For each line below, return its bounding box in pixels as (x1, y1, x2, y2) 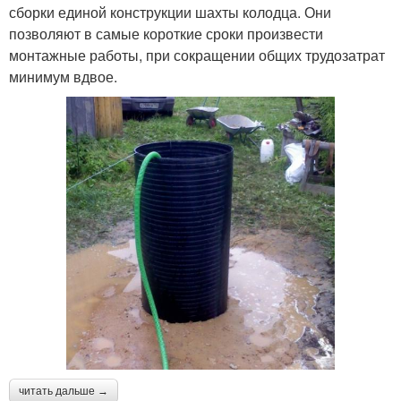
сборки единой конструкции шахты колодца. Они (9, 2, 331, 22)
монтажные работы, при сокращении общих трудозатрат (9, 45, 385, 65)
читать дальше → (19, 384, 108, 397)
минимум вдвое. (9, 66, 117, 87)
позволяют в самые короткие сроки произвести (9, 23, 323, 44)
